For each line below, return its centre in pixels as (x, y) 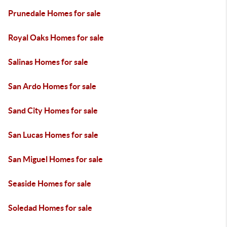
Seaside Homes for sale (50, 183)
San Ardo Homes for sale (52, 86)
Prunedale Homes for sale (54, 13)
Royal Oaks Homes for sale (56, 37)
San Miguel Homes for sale (55, 159)
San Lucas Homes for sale (53, 135)
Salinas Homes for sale (48, 62)
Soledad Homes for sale (50, 208)
